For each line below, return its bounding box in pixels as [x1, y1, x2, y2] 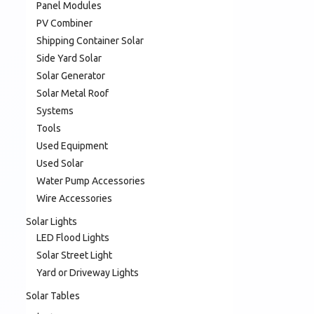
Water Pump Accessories [36, 175, 145, 186]
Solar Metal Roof [36, 87, 109, 99]
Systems [36, 104, 74, 116]
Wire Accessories [36, 192, 112, 204]
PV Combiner [36, 17, 93, 29]
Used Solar [36, 157, 83, 169]
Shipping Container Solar [36, 34, 144, 46]
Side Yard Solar [36, 52, 102, 64]
